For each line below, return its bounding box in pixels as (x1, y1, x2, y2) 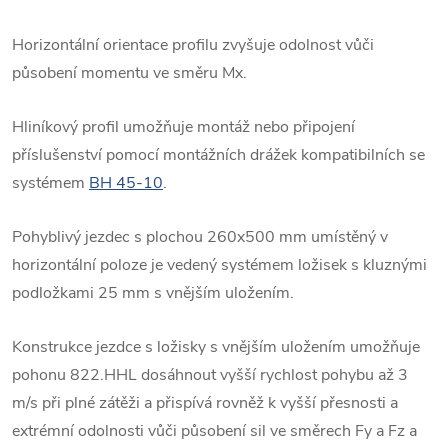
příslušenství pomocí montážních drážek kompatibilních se (12, 143, 425, 166)
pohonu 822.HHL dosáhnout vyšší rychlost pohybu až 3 (12, 363, 408, 386)
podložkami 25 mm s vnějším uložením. (12, 281, 294, 304)
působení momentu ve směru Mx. (12, 61, 247, 84)
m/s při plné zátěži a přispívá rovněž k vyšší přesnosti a (12, 391, 398, 414)
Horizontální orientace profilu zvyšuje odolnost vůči (12, 33, 374, 56)
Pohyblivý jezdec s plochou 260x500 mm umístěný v (12, 225, 388, 248)
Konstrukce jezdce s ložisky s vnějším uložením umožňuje (12, 335, 420, 358)
